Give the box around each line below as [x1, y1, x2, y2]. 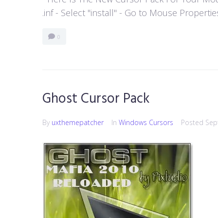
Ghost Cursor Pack [42, 88, 150, 110]
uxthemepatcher [52, 117, 104, 127]
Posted [181, 117, 205, 127]
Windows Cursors [119, 117, 173, 127]
